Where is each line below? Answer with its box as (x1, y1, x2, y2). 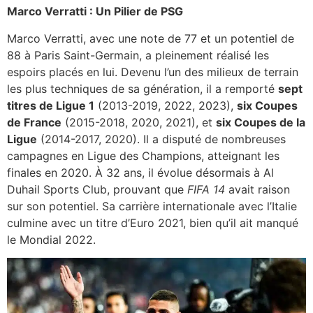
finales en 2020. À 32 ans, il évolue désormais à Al (7, 165, 274, 180)
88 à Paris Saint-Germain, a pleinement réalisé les (7, 48, 269, 62)
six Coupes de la (216, 115, 305, 129)
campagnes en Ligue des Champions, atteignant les (7, 148, 279, 163)
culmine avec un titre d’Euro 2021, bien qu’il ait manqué (7, 215, 298, 230)
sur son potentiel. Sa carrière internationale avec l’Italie (7, 198, 297, 213)
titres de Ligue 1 (7, 98, 94, 112)
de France (7, 115, 61, 129)
